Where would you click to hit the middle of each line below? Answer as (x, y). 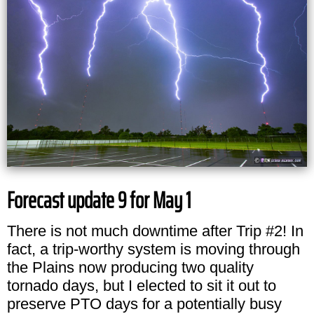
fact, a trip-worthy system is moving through (153, 249)
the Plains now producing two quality (130, 267)
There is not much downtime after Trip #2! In (155, 231)
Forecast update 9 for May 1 (99, 200)
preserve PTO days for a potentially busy (144, 303)
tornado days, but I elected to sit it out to (142, 285)
